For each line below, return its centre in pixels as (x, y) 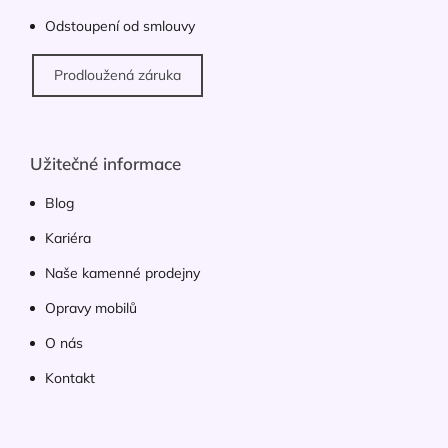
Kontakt (70, 378)
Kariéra (68, 238)
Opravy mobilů (91, 308)
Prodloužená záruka (117, 75)
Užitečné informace (105, 164)
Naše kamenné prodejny (122, 273)
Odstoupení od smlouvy (120, 26)
